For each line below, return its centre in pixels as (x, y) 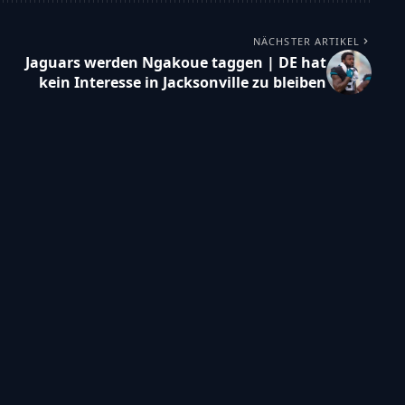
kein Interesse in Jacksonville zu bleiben (182, 82)
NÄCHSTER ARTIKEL (307, 41)
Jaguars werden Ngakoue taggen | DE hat (175, 62)
